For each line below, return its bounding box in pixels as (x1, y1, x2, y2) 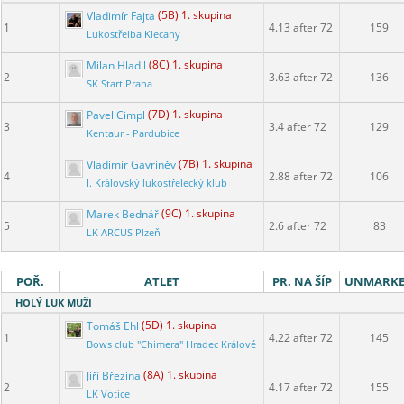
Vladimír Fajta (84, 7, 158, 23)
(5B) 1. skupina (158, 7, 232, 23)
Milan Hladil (84, 57, 149, 73)
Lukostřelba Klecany (87, 28, 180, 41)
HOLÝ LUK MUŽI (15, 296, 92, 310)
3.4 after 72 (269, 119, 326, 135)
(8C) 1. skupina (149, 57, 223, 73)
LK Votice (87, 388, 130, 401)
